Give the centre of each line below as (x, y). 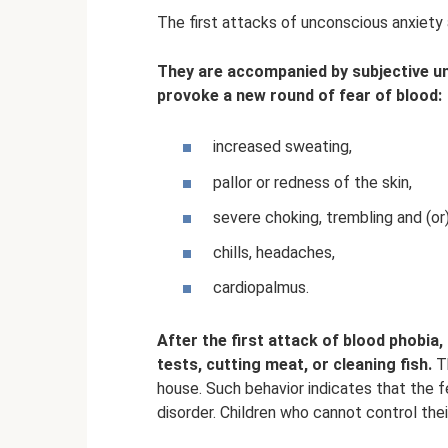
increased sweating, (282, 147)
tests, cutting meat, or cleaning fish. (294, 364)
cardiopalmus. (261, 288)
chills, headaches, (274, 252)
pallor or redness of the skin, (312, 182)
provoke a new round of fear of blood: (299, 96)
